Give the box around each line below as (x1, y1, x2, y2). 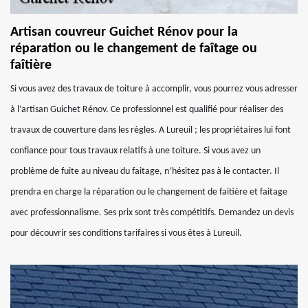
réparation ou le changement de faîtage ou (10, 42, 257, 56)
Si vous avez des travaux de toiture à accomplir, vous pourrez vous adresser (10, 84, 298, 94)
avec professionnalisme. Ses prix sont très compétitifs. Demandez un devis (10, 208, 294, 218)
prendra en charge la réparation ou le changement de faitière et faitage (10, 187, 287, 197)
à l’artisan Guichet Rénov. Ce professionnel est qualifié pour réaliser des (10, 104, 283, 115)
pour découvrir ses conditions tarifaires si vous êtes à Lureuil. (10, 228, 242, 239)
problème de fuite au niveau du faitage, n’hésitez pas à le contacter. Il (10, 166, 279, 177)
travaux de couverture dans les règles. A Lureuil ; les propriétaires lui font (10, 125, 291, 135)
